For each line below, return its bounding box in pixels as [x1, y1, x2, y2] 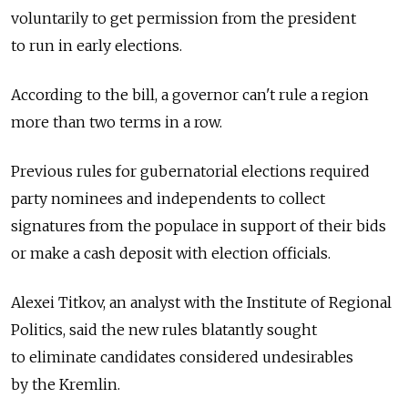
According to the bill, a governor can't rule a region [11, 86, 369, 105]
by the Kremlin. [11, 375, 120, 394]
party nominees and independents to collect [11, 189, 325, 209]
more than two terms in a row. [11, 113, 222, 132]
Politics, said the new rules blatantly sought [11, 321, 317, 340]
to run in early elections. [11, 36, 182, 56]
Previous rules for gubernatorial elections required [11, 162, 370, 181]
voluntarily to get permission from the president [11, 9, 356, 28]
